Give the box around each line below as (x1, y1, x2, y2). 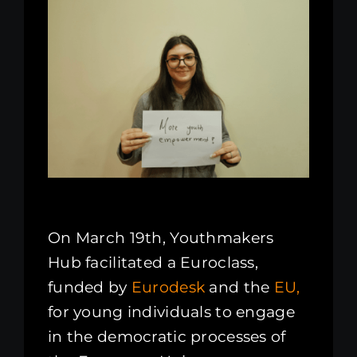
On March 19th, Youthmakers (47, 229, 274, 248)
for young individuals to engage (47, 303, 295, 322)
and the (205, 278, 274, 297)
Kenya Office (19, 18, 104, 34)
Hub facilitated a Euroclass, (47, 253, 258, 273)
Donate (19, 71, 69, 87)
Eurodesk (131, 278, 206, 297)
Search (18, 113, 65, 129)
